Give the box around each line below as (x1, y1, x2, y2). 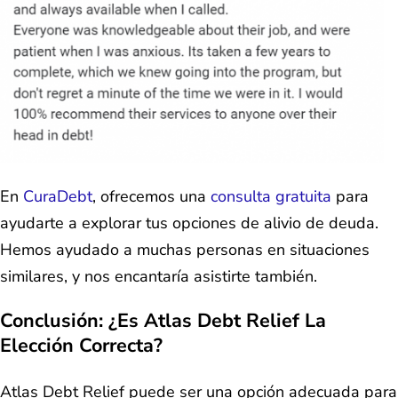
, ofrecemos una (92, 185, 211, 207)
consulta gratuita (211, 185, 331, 207)
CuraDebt (23, 185, 92, 207)
